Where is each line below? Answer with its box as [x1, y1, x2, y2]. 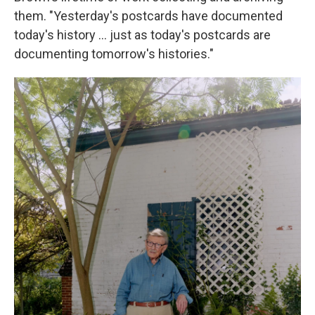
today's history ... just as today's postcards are [14, 27, 271, 43]
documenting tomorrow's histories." [14, 46, 214, 62]
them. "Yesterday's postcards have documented [14, 8, 283, 24]
